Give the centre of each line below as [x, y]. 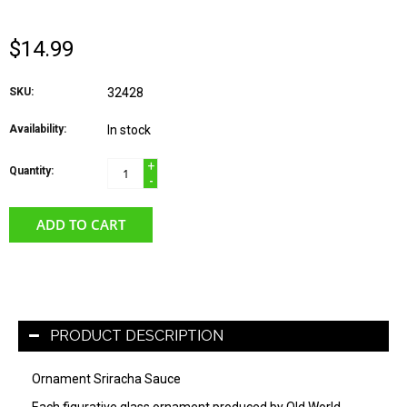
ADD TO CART [81, 225]
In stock [129, 130]
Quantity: [31, 171]
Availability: [38, 129]
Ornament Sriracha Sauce [106, 379]
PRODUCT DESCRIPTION [137, 336]
